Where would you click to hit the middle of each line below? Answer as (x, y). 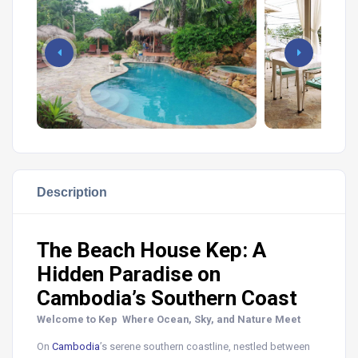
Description (72, 192)
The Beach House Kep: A (151, 250)
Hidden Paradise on (129, 274)
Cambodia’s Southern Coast (167, 298)
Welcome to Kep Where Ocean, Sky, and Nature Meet (169, 319)
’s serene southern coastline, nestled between (205, 346)
